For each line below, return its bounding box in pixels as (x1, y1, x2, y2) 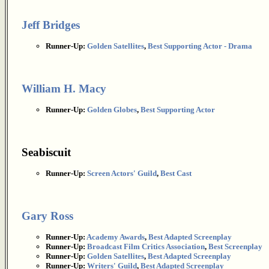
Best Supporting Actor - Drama (148, 41, 252, 50)
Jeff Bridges (22, 19, 80, 31)
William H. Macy (22, 82, 106, 95)
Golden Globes (87, 105, 137, 114)
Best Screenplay (208, 242, 262, 251)
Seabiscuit (22, 146, 71, 159)
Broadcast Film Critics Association (87, 242, 205, 251)
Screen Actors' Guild (87, 169, 157, 178)
